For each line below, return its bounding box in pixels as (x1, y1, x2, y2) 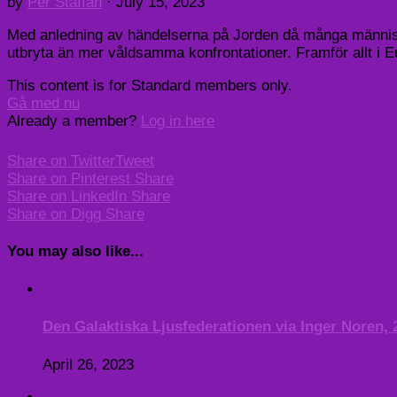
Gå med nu (7, 94, 80, 112)
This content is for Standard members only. (7, 76, 292, 94)
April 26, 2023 (43, 355, 134, 373)
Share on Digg (7, 205, 101, 222)
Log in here (141, 112, 214, 129)
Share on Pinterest (7, 169, 130, 187)
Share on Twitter (7, 152, 115, 169)
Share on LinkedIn (7, 187, 127, 205)
